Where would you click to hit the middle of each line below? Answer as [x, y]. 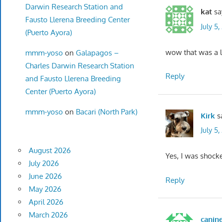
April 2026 [46, 202]
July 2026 [44, 164]
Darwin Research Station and [74, 6]
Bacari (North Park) [106, 111]
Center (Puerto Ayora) [60, 91]
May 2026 [45, 189]
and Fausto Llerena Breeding [73, 78]
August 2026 [50, 151]
